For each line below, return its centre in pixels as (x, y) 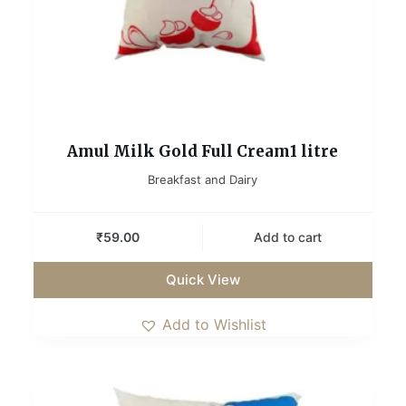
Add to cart (288, 237)
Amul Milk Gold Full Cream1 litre (203, 151)
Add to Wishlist (214, 324)
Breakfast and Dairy (203, 179)
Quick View (203, 279)
